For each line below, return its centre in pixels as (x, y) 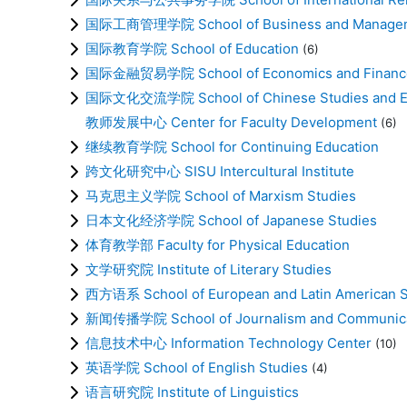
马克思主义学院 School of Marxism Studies (221, 195)
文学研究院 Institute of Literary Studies (208, 269)
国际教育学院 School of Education (192, 48)
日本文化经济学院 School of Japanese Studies (231, 220)
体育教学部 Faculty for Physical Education (218, 244)
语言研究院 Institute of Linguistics (192, 392)
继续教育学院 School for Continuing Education (232, 146)
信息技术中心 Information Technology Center (228, 342)
